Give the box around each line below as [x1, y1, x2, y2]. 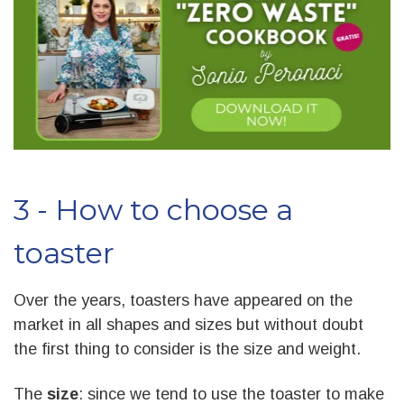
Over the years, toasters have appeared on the [14, 290, 353, 309]
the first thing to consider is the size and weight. [14, 339, 361, 358]
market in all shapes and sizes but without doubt [14, 315, 363, 334]
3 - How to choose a [14, 191, 293, 227]
